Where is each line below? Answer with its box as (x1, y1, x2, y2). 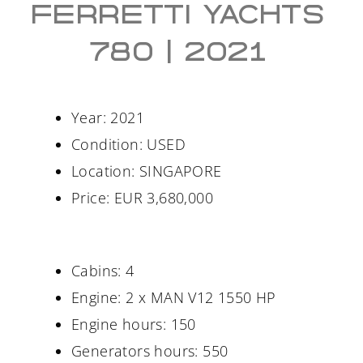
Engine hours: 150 (71, 314, 196, 335)
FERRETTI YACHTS (31, 2, 324, 30)
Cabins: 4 (71, 261, 135, 281)
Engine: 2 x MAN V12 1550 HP (71, 288, 276, 308)
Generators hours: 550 (71, 341, 228, 361)
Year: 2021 (71, 108, 144, 128)
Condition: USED (71, 135, 186, 155)
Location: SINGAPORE (71, 161, 222, 181)
